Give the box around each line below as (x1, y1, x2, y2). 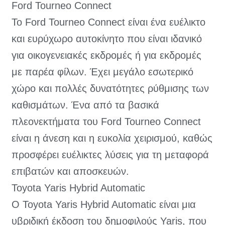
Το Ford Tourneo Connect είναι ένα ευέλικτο (12, 17, 205, 28)
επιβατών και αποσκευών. (12, 166, 129, 177)
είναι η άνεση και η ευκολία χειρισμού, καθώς (12, 133, 212, 144)
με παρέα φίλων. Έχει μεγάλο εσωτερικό (12, 66, 193, 78)
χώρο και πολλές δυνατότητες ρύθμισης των (12, 83, 209, 94)
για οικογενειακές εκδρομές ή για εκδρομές (12, 50, 201, 61)
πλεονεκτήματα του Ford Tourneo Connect (12, 116, 201, 128)
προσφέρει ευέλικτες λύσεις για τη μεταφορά (12, 149, 209, 161)
